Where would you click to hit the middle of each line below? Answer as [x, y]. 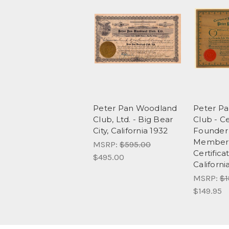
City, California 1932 [131, 130]
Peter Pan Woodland [135, 108]
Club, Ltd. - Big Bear [133, 119]
